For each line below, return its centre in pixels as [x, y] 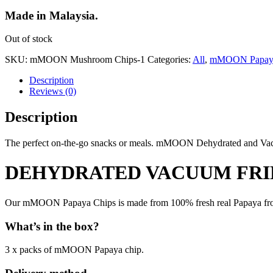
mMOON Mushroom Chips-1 [87, 60]
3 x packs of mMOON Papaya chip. [74, 250]
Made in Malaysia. [51, 15]
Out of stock [29, 39]
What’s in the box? [52, 226]
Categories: [170, 60]
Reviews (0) [53, 91]
